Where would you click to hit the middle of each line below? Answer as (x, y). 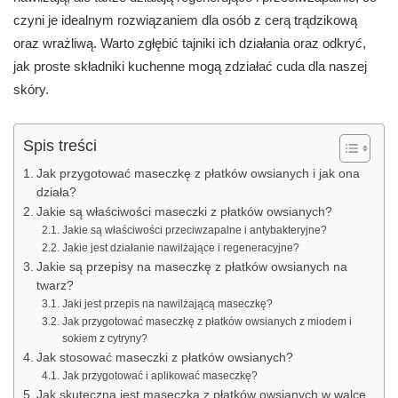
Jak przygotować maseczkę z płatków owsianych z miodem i (207, 322)
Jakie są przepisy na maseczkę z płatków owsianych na (191, 267)
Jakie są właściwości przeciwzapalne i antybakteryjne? (194, 231)
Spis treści (60, 146)
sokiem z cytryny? (104, 339)
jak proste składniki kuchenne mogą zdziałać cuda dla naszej (190, 67)
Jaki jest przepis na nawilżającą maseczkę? (167, 304)
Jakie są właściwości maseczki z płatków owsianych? (184, 212)
